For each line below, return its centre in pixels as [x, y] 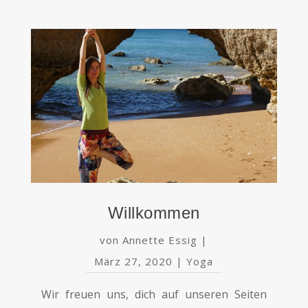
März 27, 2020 [134, 261]
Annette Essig [160, 240]
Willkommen [154, 212]
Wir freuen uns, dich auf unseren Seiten [154, 294]
